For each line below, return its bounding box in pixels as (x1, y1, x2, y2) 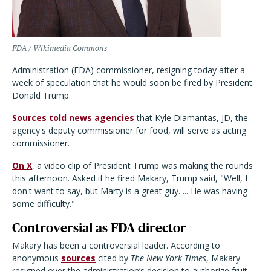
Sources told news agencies (12, 112, 134, 123)
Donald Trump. (12, 90, 71, 101)
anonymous (12, 252, 61, 264)
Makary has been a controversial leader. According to (12, 240, 220, 251)
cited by (96, 252, 131, 264)
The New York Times (131, 252, 206, 264)
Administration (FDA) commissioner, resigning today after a (12, 64, 245, 76)
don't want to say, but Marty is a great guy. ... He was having (12, 185, 247, 197)
